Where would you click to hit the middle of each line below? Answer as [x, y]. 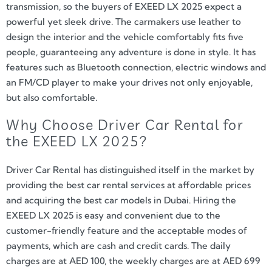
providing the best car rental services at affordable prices [128, 185]
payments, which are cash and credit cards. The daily [118, 245]
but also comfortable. [52, 98]
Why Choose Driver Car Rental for [125, 125]
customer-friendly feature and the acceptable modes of [127, 230]
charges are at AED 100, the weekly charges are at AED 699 [133, 260]
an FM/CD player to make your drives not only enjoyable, [129, 83]
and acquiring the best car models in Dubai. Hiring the [121, 200]
